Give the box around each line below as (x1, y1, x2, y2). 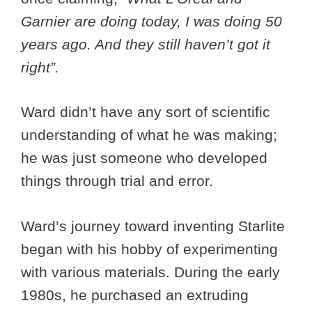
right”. (21, 58, 59, 75)
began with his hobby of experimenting (21, 240, 278, 257)
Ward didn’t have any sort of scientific (21, 104, 270, 120)
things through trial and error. (21, 173, 217, 189)
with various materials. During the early (21, 263, 280, 280)
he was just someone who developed (21, 150, 267, 166)
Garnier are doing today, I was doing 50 (21, 13, 282, 29)
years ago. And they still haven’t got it (21, 36, 270, 52)
